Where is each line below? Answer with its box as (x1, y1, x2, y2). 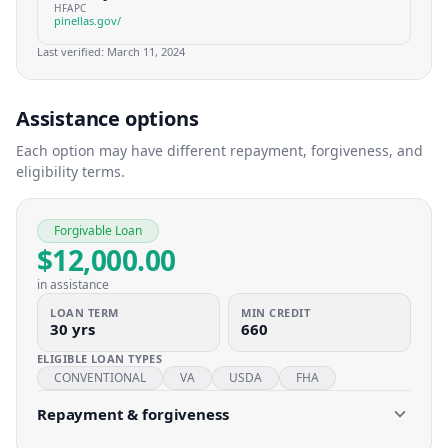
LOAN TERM (50, 305, 119, 320)
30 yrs (50, 319, 95, 339)
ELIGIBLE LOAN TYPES (37, 351, 163, 366)
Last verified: (37, 44, 107, 59)
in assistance (37, 276, 109, 293)
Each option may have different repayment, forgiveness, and (16, 141, 423, 160)
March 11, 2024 (107, 44, 185, 59)
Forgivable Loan (54, 222, 142, 239)
